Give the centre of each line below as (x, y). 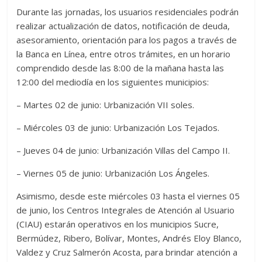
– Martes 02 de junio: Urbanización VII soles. (106, 105)
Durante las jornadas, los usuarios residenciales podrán (128, 12)
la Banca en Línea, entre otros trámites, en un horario (124, 54)
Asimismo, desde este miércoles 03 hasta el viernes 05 (128, 196)
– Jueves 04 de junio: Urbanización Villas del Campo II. (123, 151)
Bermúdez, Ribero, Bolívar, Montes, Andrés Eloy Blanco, (129, 238)
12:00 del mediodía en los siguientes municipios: (113, 82)
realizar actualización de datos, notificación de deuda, (123, 26)
